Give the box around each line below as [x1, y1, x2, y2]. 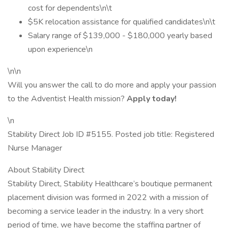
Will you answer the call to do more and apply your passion [8, 79, 216, 91]
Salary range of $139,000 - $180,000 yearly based [28, 30, 212, 41]
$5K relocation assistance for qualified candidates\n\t [28, 16, 215, 27]
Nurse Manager [8, 142, 62, 154]
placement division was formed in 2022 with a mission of [8, 192, 208, 203]
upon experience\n [28, 44, 93, 55]
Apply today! [127, 93, 177, 104]
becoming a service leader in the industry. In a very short [8, 206, 204, 217]
